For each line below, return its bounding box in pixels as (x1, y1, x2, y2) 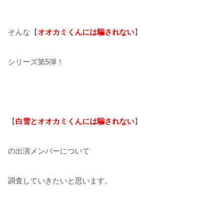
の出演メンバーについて (8, 146, 90, 155)
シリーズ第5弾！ (8, 57, 64, 66)
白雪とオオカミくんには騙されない (15, 116, 134, 125)
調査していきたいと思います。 (8, 176, 112, 185)
